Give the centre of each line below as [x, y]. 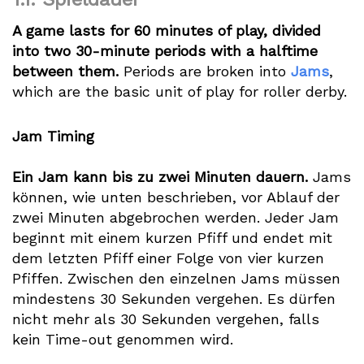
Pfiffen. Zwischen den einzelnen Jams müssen [176, 278]
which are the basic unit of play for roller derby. [180, 91]
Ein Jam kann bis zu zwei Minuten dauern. [160, 177]
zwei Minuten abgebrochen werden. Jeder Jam [175, 217]
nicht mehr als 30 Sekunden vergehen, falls [166, 319]
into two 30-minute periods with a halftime [165, 51]
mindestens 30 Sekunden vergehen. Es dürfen [174, 299]
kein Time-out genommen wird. [123, 339]
